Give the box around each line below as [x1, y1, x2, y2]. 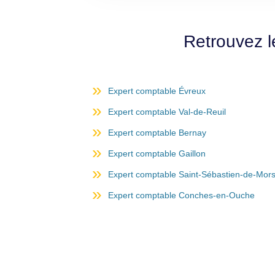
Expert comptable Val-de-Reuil [108, 107, 226, 117]
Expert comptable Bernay [108, 128, 206, 137]
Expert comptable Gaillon [108, 149, 206, 158]
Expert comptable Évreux [108, 86, 206, 96]
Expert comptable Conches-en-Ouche [108, 190, 255, 200]
